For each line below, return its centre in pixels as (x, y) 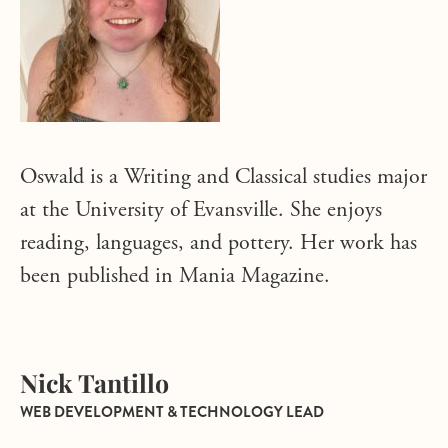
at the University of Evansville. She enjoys (201, 211)
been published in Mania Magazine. (175, 277)
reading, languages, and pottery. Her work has (218, 244)
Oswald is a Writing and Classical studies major (223, 178)
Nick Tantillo (94, 382)
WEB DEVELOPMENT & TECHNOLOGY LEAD (172, 412)
